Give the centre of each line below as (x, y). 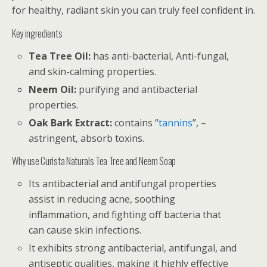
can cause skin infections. (85, 230)
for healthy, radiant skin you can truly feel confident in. (133, 10)
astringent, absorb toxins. (87, 139)
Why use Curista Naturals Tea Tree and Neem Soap (94, 161)
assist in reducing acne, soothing (102, 199)
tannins (176, 123)
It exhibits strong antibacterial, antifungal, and (133, 248)
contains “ (136, 123)
